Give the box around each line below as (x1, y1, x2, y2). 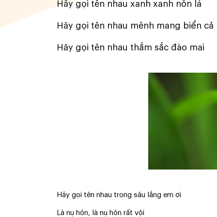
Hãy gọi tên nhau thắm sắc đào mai (57, 43, 204, 52)
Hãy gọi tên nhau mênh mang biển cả (57, 21, 214, 30)
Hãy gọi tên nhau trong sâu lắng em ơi (57, 191, 181, 199)
